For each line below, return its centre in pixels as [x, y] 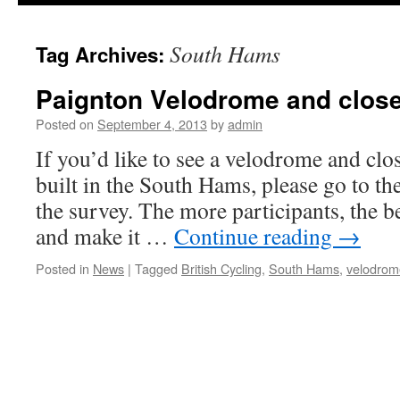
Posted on [65, 124]
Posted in [62, 268]
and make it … [105, 236]
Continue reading [256, 236]
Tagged [156, 268]
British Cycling [221, 268]
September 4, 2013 [152, 124]
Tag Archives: [103, 54]
